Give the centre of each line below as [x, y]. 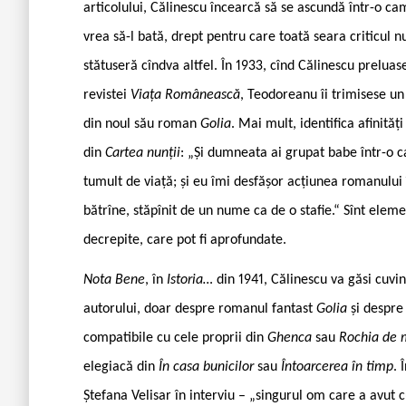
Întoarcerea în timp [337, 367]
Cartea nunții [143, 153]
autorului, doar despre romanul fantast [200, 309]
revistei [107, 95]
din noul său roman [142, 124]
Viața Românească [185, 95]
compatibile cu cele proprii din [175, 338]
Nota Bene [114, 280]
